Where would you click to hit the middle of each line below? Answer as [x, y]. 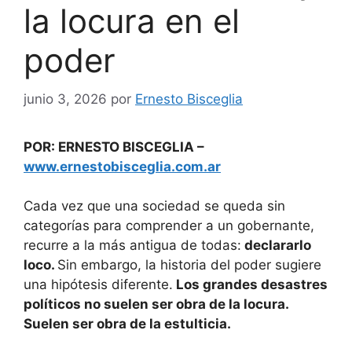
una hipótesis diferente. [98, 285]
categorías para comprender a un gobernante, [169, 226]
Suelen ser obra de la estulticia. [127, 324]
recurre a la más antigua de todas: [132, 246]
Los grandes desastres [250, 285]
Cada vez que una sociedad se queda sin [154, 206]
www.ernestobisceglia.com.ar [122, 166]
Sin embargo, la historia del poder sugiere [189, 265]
